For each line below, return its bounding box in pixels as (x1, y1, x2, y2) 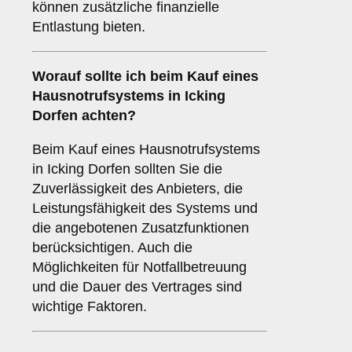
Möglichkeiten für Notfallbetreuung (32, 259, 247, 276)
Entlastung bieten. (32, 19, 145, 35)
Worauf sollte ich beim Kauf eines (32, 68, 258, 85)
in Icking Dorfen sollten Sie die (32, 161, 222, 178)
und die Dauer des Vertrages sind (32, 279, 242, 295)
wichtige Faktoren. (32, 299, 147, 315)
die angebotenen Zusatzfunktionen (32, 220, 249, 236)
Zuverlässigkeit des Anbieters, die (32, 181, 243, 197)
